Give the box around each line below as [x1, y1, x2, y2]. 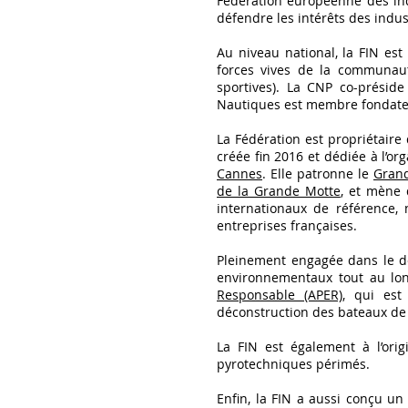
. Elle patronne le [262, 165, 373, 182]
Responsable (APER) [217, 286, 342, 303]
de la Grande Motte [217, 182, 341, 199]
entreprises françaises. [217, 217, 357, 234]
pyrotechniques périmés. [217, 355, 370, 372]
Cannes [217, 165, 262, 182]
